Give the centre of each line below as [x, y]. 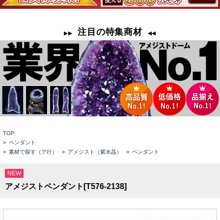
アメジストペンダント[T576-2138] [66, 187]
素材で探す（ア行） [33, 152]
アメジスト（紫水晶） [95, 152]
